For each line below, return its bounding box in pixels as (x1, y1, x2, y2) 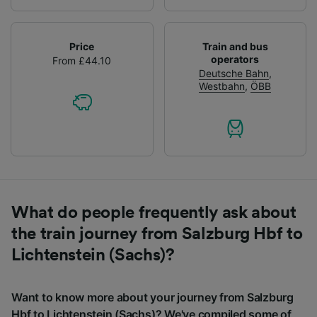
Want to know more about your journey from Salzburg (11, 289, 294, 304)
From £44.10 (52, 54, 112, 67)
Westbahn (199, 79, 246, 92)
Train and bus (202, 40, 268, 52)
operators (211, 52, 260, 65)
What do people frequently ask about (11, 204, 296, 221)
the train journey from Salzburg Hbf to (11, 225, 303, 243)
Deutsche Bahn (198, 67, 269, 79)
